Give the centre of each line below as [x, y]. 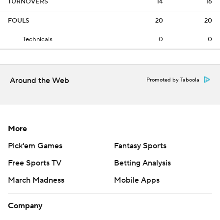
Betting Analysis [142, 163]
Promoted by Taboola [173, 80]
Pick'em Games [35, 146]
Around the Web [40, 81]
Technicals [38, 39]
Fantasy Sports [140, 146]
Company [25, 206]
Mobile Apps [137, 180]
